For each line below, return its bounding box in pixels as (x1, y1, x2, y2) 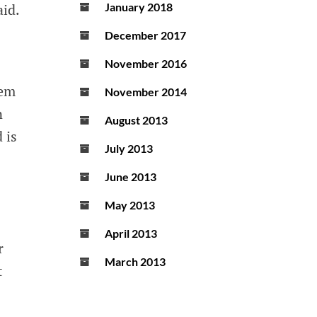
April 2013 (105, 226, 157, 241)
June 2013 (105, 170, 156, 184)
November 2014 (105, 85, 187, 99)
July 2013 (105, 142, 153, 156)
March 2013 (105, 255, 166, 269)
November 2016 (105, 57, 187, 71)
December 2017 (105, 28, 186, 42)
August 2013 (105, 113, 168, 127)
